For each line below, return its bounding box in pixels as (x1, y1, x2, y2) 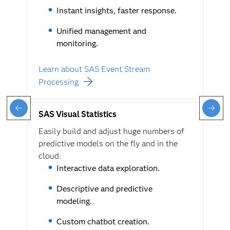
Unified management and (56, 26, 146, 36)
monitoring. (56, 39, 98, 49)
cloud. (38, 151, 61, 161)
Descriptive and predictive (56, 184, 152, 194)
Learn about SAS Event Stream (38, 64, 150, 74)
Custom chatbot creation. (56, 217, 149, 227)
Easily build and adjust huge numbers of (38, 126, 184, 137)
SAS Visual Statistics (38, 109, 117, 120)
